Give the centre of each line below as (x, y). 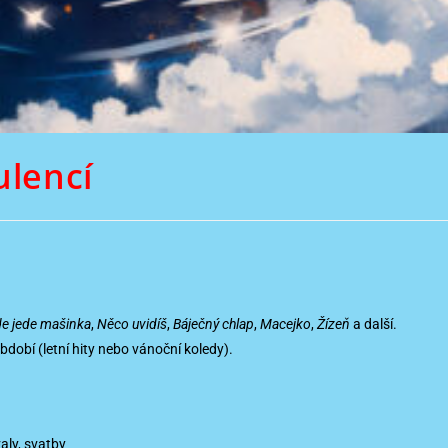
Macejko (285, 324)
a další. (373, 324)
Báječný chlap (213, 324)
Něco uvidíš (132, 324)
